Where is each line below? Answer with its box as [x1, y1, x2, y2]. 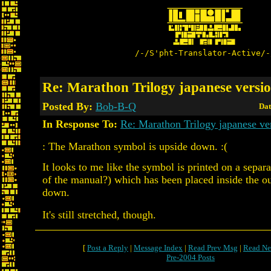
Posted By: [42, 100, 96, 113]
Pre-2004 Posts [166, 253, 215, 262]
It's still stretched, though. [42, 209, 156, 221]
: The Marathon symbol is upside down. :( [42, 140, 227, 152]
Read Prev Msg [188, 243, 238, 252]
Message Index [134, 243, 183, 252]
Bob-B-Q [96, 100, 136, 113]
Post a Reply [87, 243, 128, 252]
